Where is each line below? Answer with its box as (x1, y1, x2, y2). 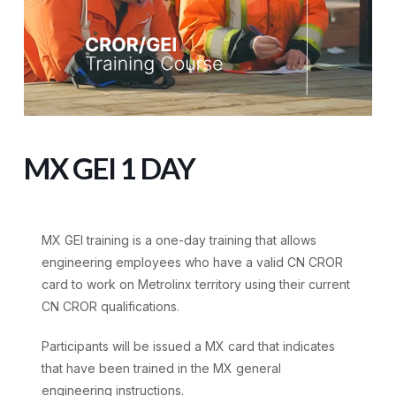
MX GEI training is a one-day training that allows (41, 232, 316, 247)
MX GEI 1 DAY (23, 149, 195, 186)
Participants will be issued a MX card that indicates (41, 338, 335, 354)
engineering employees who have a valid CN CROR (41, 254, 343, 270)
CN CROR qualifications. (41, 298, 179, 314)
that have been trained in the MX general (41, 360, 281, 376)
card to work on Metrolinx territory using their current (41, 276, 350, 292)
